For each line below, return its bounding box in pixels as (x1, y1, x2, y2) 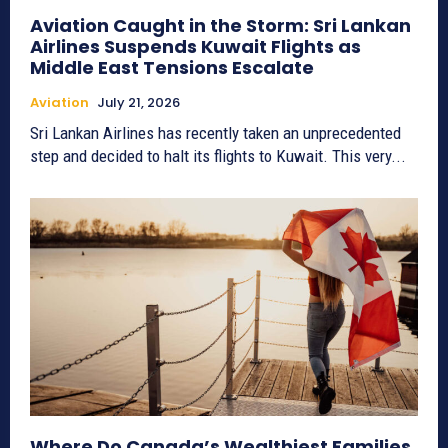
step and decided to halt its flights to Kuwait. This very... (30, 146, 406, 167)
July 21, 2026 (97, 93, 180, 113)
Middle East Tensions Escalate (30, 55, 314, 81)
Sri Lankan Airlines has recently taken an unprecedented (30, 123, 401, 144)
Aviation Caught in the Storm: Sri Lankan (30, 13, 411, 39)
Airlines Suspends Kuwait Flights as (30, 34, 361, 60)
